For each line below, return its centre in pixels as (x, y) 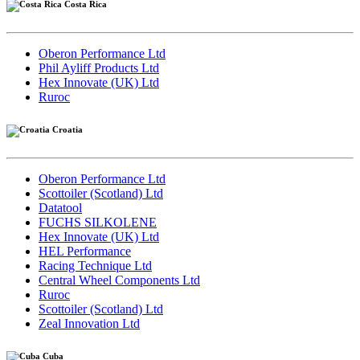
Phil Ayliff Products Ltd (99, 68)
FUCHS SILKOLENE (98, 223)
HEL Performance (85, 252)
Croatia (66, 130)
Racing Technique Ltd (95, 266)
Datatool (60, 208)
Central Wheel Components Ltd (119, 280)
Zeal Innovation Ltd (89, 324)
